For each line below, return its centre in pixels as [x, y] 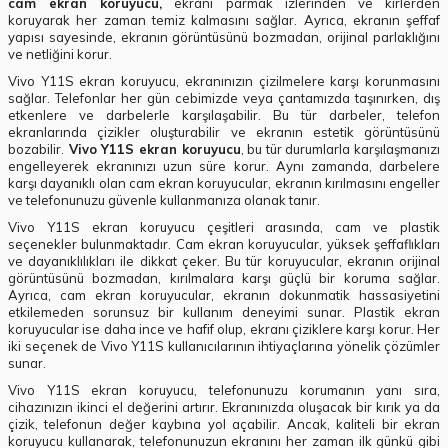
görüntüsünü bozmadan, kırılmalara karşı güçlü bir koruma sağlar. [224, 278]
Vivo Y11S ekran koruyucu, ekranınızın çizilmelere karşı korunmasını [224, 81]
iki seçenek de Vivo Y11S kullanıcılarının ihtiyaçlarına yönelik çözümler [224, 346]
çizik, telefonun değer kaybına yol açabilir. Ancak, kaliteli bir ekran [224, 424]
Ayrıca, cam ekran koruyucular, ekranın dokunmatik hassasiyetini [224, 295]
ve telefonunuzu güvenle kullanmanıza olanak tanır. [164, 200]
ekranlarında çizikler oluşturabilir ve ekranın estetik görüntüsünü [224, 132]
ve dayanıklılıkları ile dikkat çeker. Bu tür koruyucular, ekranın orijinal [224, 261]
